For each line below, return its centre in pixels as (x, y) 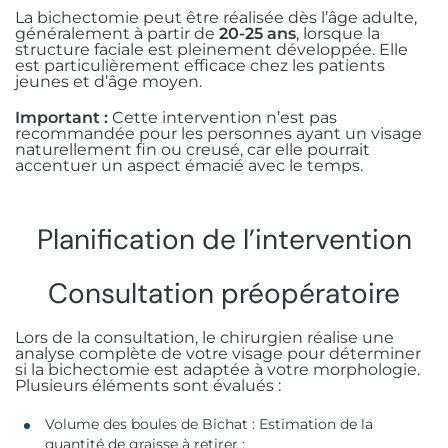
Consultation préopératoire (224, 293)
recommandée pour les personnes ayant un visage (218, 133)
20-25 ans (257, 33)
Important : (63, 117)
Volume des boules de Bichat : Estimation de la (209, 423)
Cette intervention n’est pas (224, 117)
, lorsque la (338, 33)
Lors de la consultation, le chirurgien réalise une (204, 337)
